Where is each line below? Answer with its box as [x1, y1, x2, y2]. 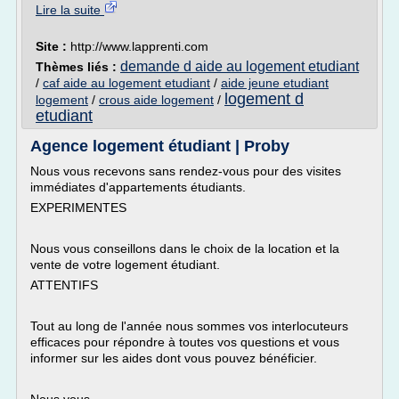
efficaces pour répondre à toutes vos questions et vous [30, 335, 339, 349]
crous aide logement [99, 93, 214, 107]
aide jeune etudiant [221, 76, 329, 90]
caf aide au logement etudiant [43, 76, 210, 90]
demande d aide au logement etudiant [120, 59, 359, 74]
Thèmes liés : [36, 60, 120, 74]
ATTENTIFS [30, 278, 98, 292]
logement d [224, 90, 304, 108]
